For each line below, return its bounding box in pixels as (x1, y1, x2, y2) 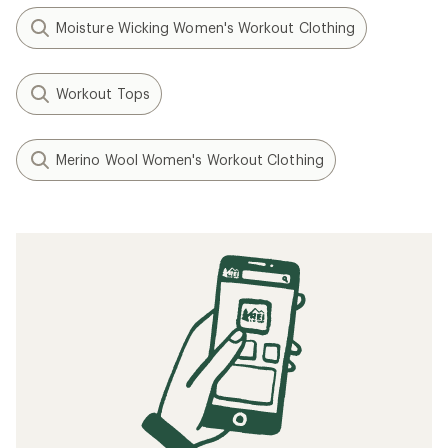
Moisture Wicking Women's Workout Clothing (56, 19, 356, 36)
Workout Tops (56, 85, 150, 102)
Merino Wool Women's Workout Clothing (56, 151, 324, 168)
